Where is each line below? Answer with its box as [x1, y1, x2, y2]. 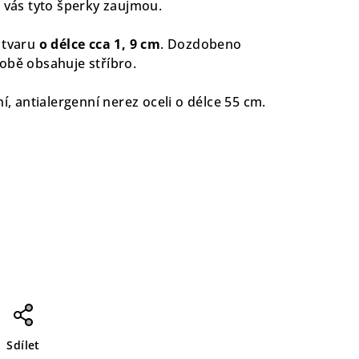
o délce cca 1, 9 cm [38, 34, 161, 53]
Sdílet [6, 337, 40, 353]
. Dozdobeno [160, 34, 242, 53]
